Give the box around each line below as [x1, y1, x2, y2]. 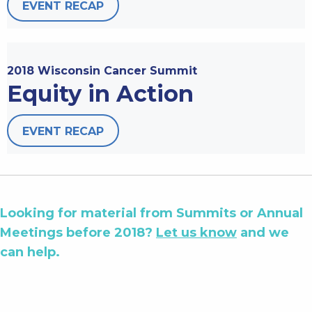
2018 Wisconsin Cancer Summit [7, 63, 197, 77]
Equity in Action [7, 79, 194, 107]
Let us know [156, 224, 237, 240]
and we [237, 224, 289, 240]
